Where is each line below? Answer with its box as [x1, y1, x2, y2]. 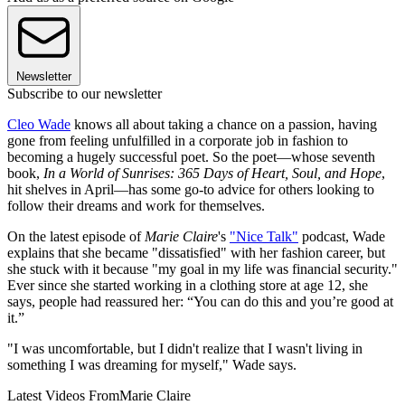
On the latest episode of [7, 229, 145, 245]
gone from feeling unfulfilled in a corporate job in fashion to [7, 133, 348, 149]
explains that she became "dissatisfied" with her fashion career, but [7, 245, 385, 261]
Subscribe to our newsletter [7, 86, 162, 102]
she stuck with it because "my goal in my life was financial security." [7, 261, 398, 278]
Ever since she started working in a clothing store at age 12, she [7, 278, 368, 294]
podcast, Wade [298, 229, 385, 245]
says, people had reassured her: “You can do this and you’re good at [7, 294, 393, 310]
